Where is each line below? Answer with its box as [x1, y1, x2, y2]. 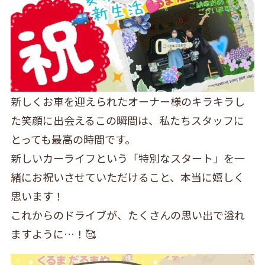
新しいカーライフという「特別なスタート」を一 [10, 150, 245, 166]
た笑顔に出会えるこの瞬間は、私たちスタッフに [10, 112, 244, 128]
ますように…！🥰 [10, 226, 96, 242]
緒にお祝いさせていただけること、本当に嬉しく [10, 169, 244, 185]
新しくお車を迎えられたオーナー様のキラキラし [10, 93, 245, 109]
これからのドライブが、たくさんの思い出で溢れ [10, 207, 245, 223]
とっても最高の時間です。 [10, 131, 135, 147]
